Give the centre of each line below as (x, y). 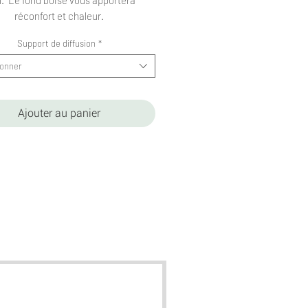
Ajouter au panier (59, 113)
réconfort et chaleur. (59, 15)
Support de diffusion (56, 43)
